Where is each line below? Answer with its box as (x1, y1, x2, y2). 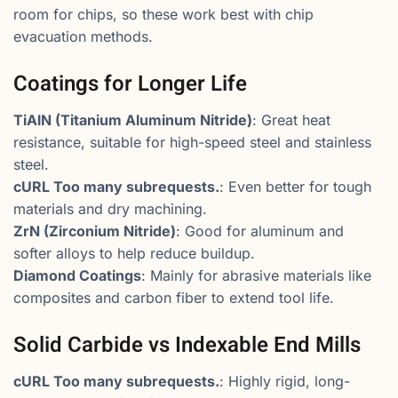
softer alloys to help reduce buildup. (13, 244, 255, 262)
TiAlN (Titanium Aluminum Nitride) (13, 111, 252, 129)
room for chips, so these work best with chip (13, 5, 314, 23)
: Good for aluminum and (176, 222, 344, 240)
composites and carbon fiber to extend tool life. (13, 289, 334, 306)
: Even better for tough (219, 178, 371, 195)
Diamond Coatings (13, 267, 141, 284)
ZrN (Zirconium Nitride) (13, 222, 176, 240)
